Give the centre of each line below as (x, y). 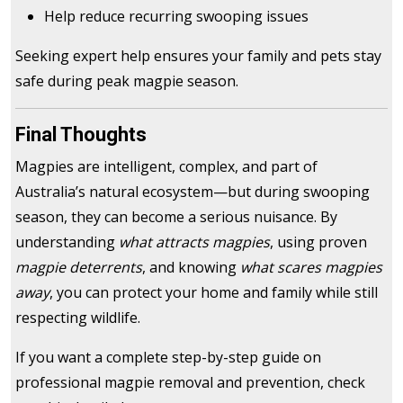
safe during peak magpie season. (127, 81)
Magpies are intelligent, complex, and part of (166, 167)
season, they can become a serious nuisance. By (176, 217)
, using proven (318, 242)
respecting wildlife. (78, 318)
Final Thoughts (81, 135)
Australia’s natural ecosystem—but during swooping (193, 192)
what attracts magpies (194, 242)
